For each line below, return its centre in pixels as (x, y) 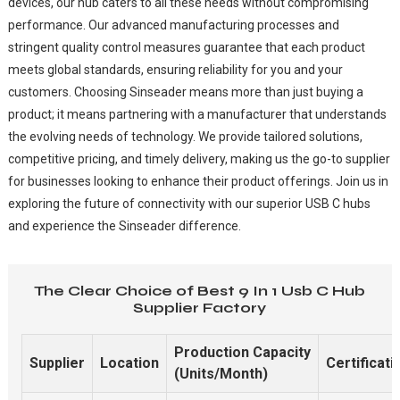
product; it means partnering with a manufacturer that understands (197, 114)
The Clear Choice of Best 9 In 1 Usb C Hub (200, 290)
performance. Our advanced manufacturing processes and (173, 25)
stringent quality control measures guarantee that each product (186, 47)
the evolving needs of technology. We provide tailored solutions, (185, 136)
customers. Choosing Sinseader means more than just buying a (185, 92)
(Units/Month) (221, 373)
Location (129, 362)
